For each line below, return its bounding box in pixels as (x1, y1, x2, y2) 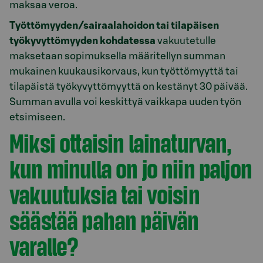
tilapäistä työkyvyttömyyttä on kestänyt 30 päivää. (9, 81, 248, 92)
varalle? (9, 231, 79, 261)
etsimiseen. (9, 112, 65, 122)
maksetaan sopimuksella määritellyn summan (9, 50, 225, 61)
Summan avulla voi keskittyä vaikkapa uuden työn (9, 96, 241, 107)
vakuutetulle (156, 35, 216, 46)
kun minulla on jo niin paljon (9, 153, 252, 184)
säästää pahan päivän (9, 205, 199, 235)
